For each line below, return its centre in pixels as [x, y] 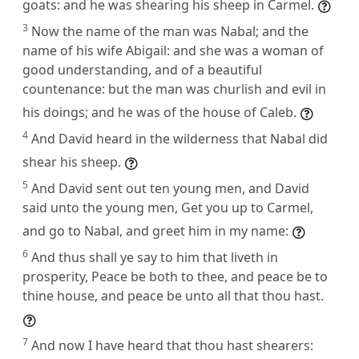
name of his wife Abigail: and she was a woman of [173, 50]
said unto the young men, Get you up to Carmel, [168, 207]
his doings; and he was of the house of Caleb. [159, 112]
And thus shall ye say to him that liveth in [155, 257]
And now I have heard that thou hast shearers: [172, 345]
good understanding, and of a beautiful [142, 69]
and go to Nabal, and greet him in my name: [155, 230]
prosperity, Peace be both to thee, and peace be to [175, 276]
